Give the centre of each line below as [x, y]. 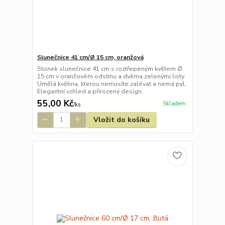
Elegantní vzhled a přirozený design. [90, 91]
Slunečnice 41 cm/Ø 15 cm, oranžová [90, 57]
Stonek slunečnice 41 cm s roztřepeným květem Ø [109, 69]
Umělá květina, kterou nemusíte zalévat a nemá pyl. [111, 84]
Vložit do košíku [121, 120]
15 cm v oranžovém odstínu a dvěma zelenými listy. [111, 76]
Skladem [174, 104]
